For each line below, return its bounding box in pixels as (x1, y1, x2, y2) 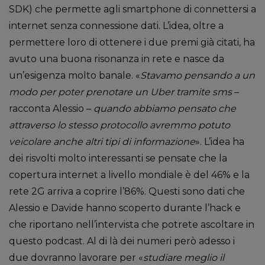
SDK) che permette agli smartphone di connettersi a (9, 4, 256, 15)
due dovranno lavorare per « (9, 252, 143, 263)
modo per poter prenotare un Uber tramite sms (9, 86, 232, 98)
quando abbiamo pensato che (93, 103, 236, 114)
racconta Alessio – (9, 103, 93, 114)
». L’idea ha (195, 136, 244, 147)
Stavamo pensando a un (140, 70, 255, 81)
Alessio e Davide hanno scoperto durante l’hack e (9, 202, 241, 214)
